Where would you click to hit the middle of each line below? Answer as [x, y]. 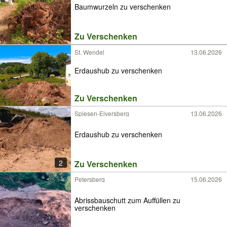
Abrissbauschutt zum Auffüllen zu [127, 200]
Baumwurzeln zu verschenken [123, 6]
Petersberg [90, 179]
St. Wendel [89, 52]
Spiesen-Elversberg [102, 113]
